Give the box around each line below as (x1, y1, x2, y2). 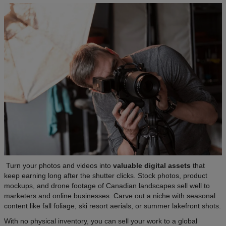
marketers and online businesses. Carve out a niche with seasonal (4, 191, 215, 200)
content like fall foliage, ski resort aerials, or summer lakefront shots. (4, 201, 221, 210)
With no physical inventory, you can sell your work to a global (4, 216, 197, 225)
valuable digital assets (113, 161, 191, 169)
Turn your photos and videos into (4, 161, 113, 169)
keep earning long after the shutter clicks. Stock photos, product (4, 171, 207, 180)
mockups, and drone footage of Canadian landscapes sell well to (4, 181, 210, 190)
